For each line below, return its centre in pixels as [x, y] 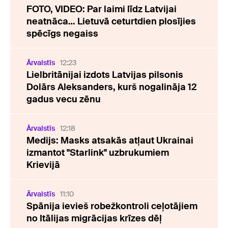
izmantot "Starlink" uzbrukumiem [98, 152]
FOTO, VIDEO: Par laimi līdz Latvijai [102, 9]
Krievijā [43, 165]
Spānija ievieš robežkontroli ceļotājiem [112, 206]
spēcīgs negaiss [62, 33]
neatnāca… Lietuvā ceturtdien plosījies [111, 21]
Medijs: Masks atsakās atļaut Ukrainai [110, 140]
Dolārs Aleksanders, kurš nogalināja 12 [111, 87]
